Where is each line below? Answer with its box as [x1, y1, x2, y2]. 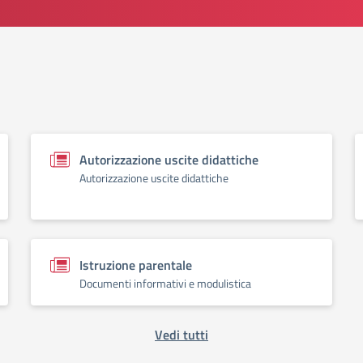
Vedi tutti [155, 325, 208, 344]
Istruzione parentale [79, 255, 192, 275]
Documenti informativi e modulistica [79, 275, 251, 292]
